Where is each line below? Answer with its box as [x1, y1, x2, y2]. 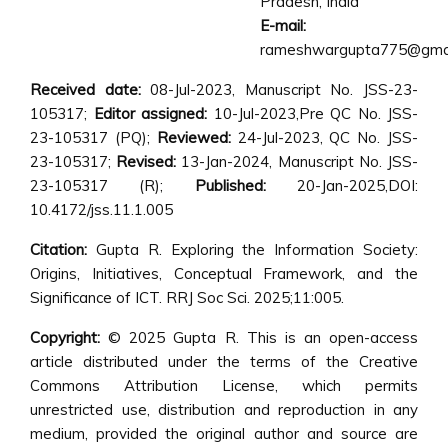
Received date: [30, 80, 151, 99]
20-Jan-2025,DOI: [297, 176, 419, 195]
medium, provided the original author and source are [30, 424, 418, 443]
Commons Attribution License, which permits [30, 376, 418, 395]
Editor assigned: [93, 104, 214, 123]
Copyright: [30, 328, 100, 347]
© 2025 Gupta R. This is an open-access [100, 328, 418, 347]
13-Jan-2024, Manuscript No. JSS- [181, 152, 419, 171]
